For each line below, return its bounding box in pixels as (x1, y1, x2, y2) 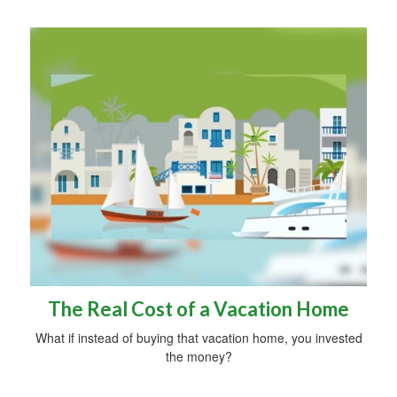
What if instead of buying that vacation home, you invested (35, 328, 362, 346)
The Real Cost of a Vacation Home (48, 296, 349, 321)
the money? (165, 346, 232, 365)
